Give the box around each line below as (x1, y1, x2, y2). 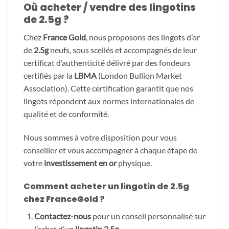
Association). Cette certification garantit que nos (24, 83, 193, 94)
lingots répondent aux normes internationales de (24, 96, 194, 106)
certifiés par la (24, 71, 74, 81)
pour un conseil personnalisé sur (90, 211, 205, 221)
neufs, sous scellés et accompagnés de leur (49, 45, 197, 55)
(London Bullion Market (97, 71, 182, 81)
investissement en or (44, 158, 117, 168)
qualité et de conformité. (24, 109, 109, 119)
